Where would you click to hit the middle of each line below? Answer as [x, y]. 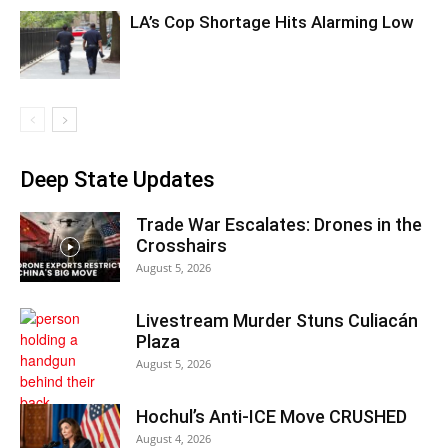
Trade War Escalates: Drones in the [279, 224]
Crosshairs [181, 245]
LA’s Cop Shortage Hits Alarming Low [272, 21]
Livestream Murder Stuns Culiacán [277, 320]
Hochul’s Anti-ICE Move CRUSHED [271, 416]
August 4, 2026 [173, 438]
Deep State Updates [117, 179]
